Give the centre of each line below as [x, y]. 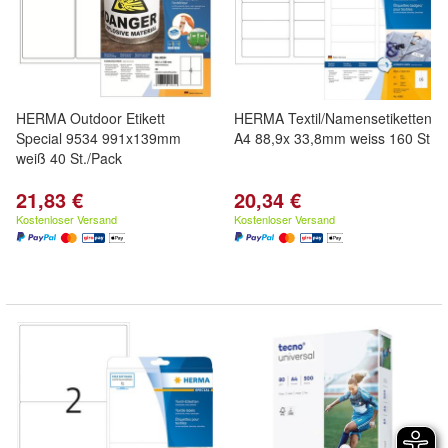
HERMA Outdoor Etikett [90, 118]
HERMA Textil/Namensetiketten [333, 118]
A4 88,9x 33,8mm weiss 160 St [332, 138]
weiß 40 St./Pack [69, 158]
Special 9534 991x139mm [98, 138]
